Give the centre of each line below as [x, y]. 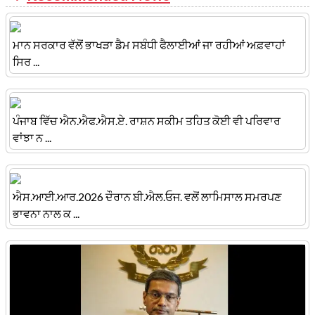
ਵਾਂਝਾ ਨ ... [32, 137]
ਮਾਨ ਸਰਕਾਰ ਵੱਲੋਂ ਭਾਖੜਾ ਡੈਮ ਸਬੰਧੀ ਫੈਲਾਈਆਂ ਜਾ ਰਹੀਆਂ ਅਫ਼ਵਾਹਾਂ [149, 44]
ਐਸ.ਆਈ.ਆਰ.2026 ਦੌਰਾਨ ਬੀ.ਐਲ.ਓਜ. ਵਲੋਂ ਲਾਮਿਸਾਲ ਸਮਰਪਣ [147, 196]
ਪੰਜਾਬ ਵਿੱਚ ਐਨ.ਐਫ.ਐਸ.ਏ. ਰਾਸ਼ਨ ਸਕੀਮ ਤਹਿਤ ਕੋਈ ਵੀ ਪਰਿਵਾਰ [147, 120]
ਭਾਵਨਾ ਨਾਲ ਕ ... [46, 213]
